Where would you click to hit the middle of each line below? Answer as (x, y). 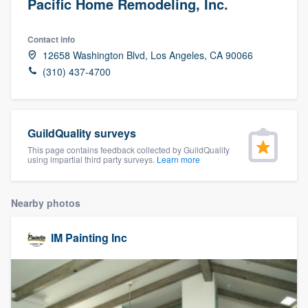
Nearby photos (46, 202)
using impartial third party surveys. (92, 159)
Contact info (51, 39)
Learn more (178, 159)
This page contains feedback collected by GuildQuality (129, 149)
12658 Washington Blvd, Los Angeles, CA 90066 (148, 55)
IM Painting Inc (89, 238)
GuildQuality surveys (82, 133)
